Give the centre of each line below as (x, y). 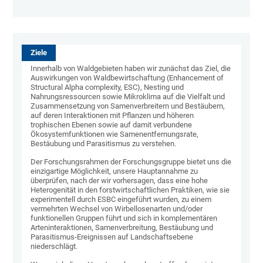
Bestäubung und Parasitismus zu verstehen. (104, 143)
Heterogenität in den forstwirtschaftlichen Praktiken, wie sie (130, 190)
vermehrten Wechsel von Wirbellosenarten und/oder (117, 208)
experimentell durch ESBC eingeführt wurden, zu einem (121, 199)
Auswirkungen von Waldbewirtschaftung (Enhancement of (127, 77)
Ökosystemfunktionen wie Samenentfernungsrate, (115, 134)
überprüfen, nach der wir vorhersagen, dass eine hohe (119, 180)
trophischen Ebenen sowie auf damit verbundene (112, 124)
